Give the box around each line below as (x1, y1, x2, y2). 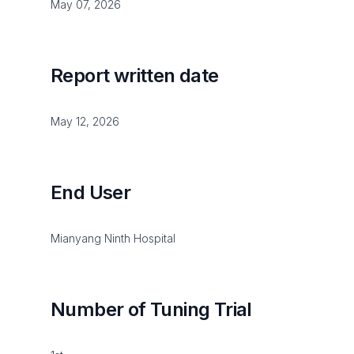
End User (51, 181, 131, 204)
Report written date (51, 64, 219, 87)
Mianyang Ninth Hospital (51, 232, 175, 245)
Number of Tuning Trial (51, 298, 252, 321)
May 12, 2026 (51, 115, 119, 128)
